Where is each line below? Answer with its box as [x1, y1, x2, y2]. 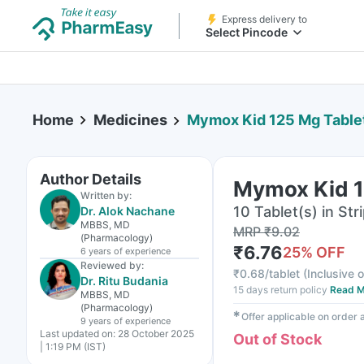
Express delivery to [222, 13, 307, 25]
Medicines [93, 111, 167, 128]
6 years [80, 245, 111, 257]
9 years [80, 315, 111, 327]
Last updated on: [40, 327, 115, 340]
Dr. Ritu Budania [80, 274, 168, 288]
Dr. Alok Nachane [80, 204, 175, 218]
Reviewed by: [80, 259, 144, 271]
